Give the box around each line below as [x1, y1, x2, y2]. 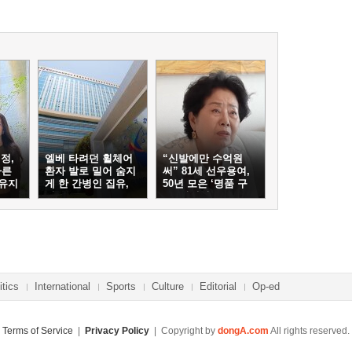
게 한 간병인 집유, [45, 178, 129, 189]
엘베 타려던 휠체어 [45, 152, 133, 164]
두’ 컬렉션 [163, 190, 210, 202]
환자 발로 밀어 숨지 [45, 165, 136, 177]
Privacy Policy [85, 325, 149, 336]
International [35, 280, 90, 292]
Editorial [200, 280, 236, 292]
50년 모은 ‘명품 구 [163, 178, 247, 189]
